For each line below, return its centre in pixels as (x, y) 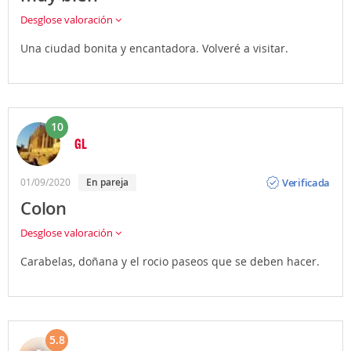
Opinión (301, 170)
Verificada (306, 182)
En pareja (110, 182)
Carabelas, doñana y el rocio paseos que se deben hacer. (170, 261)
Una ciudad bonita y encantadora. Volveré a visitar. (154, 48)
